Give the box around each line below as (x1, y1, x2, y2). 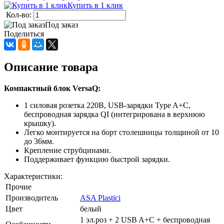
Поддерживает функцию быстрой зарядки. (24, 154, 170, 163)
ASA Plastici (80, 193, 120, 202)
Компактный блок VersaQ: (4, 83, 100, 92)
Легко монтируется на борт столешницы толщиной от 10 (24, 127, 219, 136)
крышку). (24, 118, 56, 127)
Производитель (5, 193, 58, 202)
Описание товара (4, 60, 98, 73)
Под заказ (45, 20, 78, 29)
